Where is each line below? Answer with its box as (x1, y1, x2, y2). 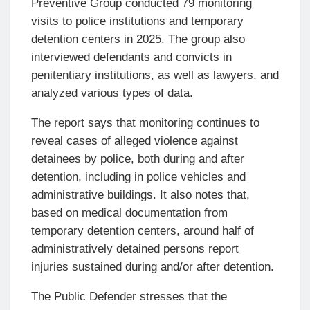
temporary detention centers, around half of (31, 224, 254, 237)
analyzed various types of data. (31, 86, 193, 100)
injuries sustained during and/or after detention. (31, 259, 274, 273)
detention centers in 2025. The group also (31, 32, 245, 46)
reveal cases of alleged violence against (31, 134, 238, 147)
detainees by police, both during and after (31, 152, 244, 165)
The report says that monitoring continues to (31, 116, 259, 129)
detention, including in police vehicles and (31, 170, 246, 183)
